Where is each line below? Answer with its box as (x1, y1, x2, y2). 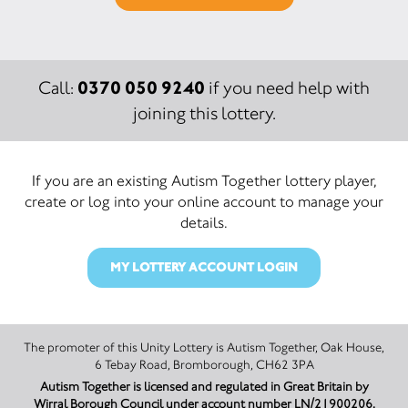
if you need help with (205, 76, 370, 98)
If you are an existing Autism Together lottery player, (31, 170, 377, 189)
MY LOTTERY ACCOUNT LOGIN (110, 259, 298, 275)
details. (180, 212, 228, 231)
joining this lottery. (132, 102, 276, 124)
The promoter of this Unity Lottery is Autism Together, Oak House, (24, 339, 227, 355)
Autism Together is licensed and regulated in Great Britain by (39, 378, 369, 394)
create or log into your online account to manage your (25, 191, 383, 210)
